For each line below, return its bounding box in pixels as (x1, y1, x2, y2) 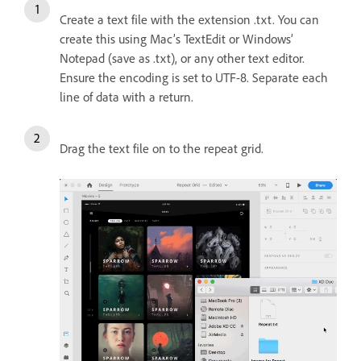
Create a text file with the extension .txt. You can (60, 10, 319, 27)
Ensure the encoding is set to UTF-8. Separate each (60, 68, 328, 85)
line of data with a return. (60, 88, 197, 105)
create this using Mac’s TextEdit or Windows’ (60, 30, 293, 47)
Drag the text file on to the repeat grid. (60, 139, 263, 156)
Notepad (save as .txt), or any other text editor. (60, 49, 305, 66)
